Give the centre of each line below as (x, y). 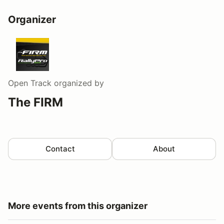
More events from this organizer (78, 205)
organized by (78, 83)
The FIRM (35, 102)
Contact (60, 148)
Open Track (30, 83)
